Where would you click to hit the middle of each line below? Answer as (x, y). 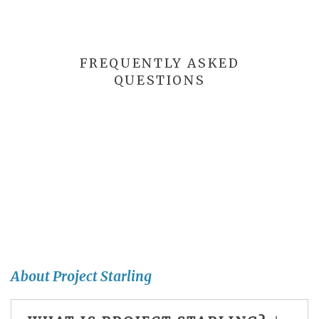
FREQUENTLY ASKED (159, 64)
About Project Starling (81, 276)
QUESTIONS (159, 81)
